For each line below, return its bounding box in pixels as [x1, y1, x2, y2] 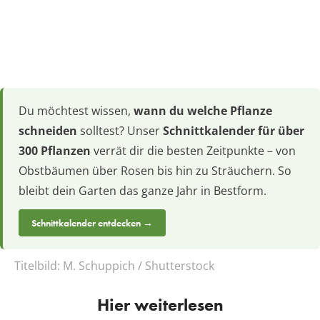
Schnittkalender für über [163, 122, 304, 139]
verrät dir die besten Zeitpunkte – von [91, 142, 296, 159]
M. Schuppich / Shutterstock [63, 257, 214, 274]
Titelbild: [14, 257, 63, 274]
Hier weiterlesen [96, 293, 224, 316]
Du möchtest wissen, [19, 102, 134, 119]
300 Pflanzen [19, 142, 91, 159]
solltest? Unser [77, 122, 163, 139]
